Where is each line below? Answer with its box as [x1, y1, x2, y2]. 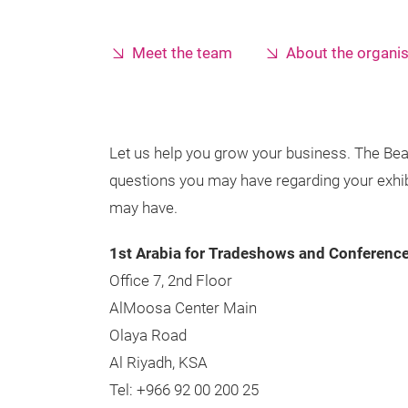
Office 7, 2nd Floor [109, 272, 232, 290]
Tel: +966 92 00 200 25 [109, 382, 259, 399]
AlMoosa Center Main [109, 300, 257, 317]
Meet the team [132, 45, 232, 62]
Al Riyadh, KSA [109, 354, 208, 372]
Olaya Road [109, 327, 187, 344]
